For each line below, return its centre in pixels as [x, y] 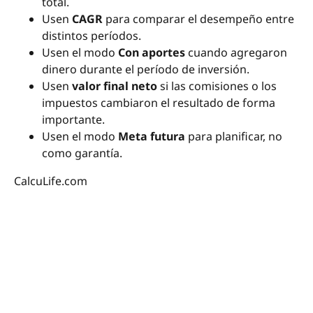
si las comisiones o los [217, 86]
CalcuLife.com [51, 181]
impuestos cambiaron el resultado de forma [159, 103]
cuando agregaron [236, 53]
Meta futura [152, 137]
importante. [73, 120]
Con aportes [152, 53]
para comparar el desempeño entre [198, 19]
